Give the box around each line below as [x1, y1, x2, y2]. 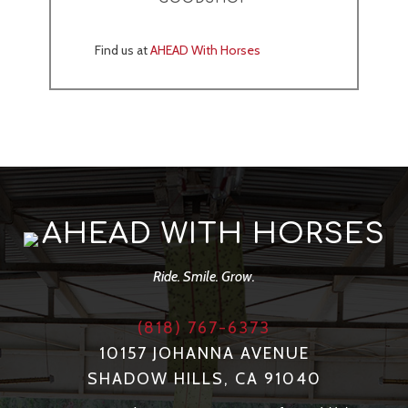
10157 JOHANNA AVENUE [98, 343, 310, 364]
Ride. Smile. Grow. [153, 268, 255, 286]
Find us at [95, 42, 150, 59]
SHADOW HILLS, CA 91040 [87, 369, 321, 390]
